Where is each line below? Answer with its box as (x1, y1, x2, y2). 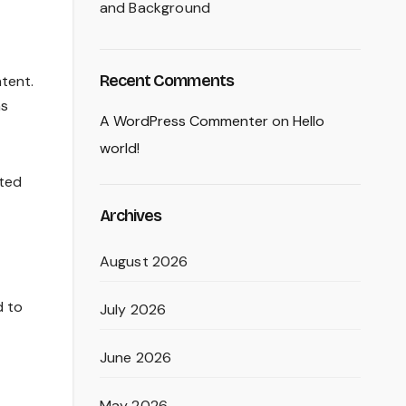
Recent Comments (99, 71, 234, 91)
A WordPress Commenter (99, 111, 268, 130)
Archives (99, 206, 162, 226)
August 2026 (99, 252, 188, 271)
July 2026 (99, 300, 167, 319)
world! (99, 139, 140, 158)
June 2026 (99, 348, 172, 367)
